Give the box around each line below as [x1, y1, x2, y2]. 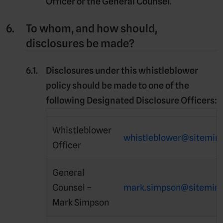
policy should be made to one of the [46, 80, 189, 91]
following [46, 95, 87, 106]
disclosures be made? [26, 36, 134, 50]
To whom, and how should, [26, 21, 157, 35]
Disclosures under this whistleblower [46, 65, 198, 76]
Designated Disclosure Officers [87, 95, 215, 106]
